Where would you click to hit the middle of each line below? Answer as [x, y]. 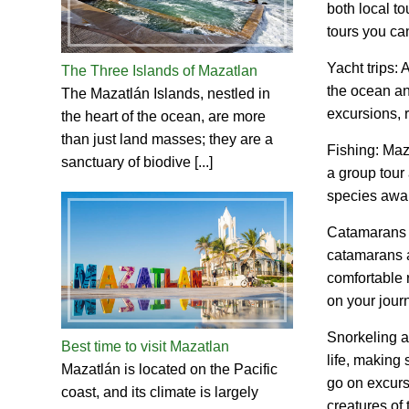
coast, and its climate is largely [160, 392]
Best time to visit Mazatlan [146, 346]
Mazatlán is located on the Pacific [170, 369]
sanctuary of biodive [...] [137, 163]
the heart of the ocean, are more [164, 117]
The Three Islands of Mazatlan [160, 71]
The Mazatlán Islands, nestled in [166, 94]
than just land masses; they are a [168, 140]
